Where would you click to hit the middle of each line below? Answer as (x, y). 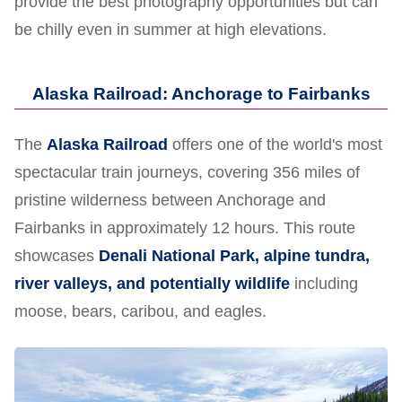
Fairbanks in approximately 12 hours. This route (185, 228)
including (324, 284)
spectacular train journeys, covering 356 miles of (187, 173)
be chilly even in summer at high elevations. (170, 30)
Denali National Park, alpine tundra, (234, 256)
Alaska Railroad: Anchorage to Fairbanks (201, 94)
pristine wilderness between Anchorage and (170, 201)
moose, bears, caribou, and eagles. (140, 312)
